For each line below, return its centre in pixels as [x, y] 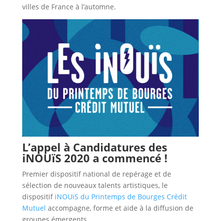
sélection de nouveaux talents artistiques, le [95, 185]
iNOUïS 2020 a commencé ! [94, 158]
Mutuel [34, 208]
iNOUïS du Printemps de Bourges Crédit [121, 197]
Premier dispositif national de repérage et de [96, 174]
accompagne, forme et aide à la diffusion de [119, 208]
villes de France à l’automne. [69, 7]
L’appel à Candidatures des [94, 147]
